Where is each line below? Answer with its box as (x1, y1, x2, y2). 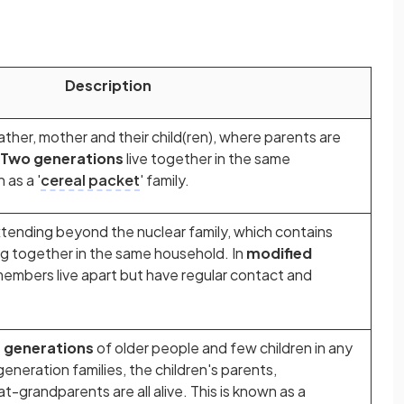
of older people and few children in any (96, 338, 353, 357)
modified (246, 243, 312, 262)
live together (126, 149, 212, 168)
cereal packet (41, 170, 140, 189)
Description (65, 76, 151, 95)
